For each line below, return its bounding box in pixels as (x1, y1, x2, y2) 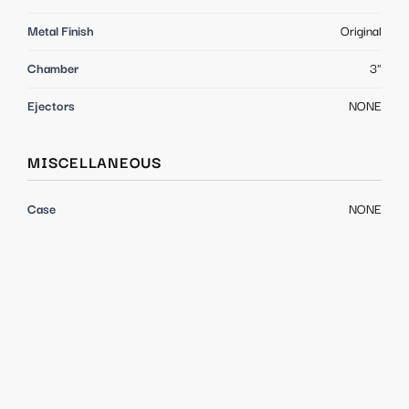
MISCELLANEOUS (27, 154, 163, 173)
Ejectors (27, 99, 75, 114)
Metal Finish (27, 24, 94, 39)
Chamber (27, 61, 79, 77)
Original (341, 24, 382, 39)
